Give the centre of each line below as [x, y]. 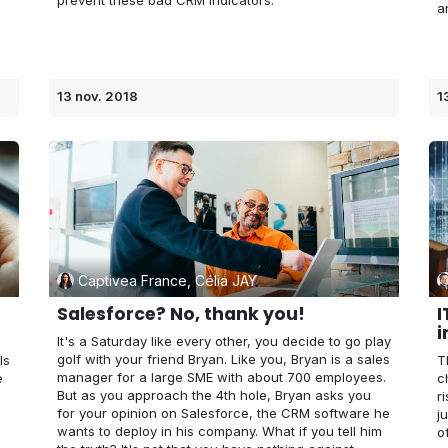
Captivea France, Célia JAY [167, 280]
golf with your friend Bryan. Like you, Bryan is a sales [223, 359]
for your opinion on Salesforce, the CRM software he [223, 413]
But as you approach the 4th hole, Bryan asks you [214, 395]
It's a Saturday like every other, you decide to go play [224, 341]
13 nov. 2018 [97, 95]
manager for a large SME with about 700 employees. [221, 377]
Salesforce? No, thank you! [181, 314]
